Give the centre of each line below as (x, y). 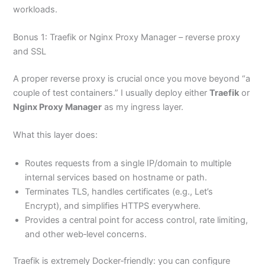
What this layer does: (56, 135)
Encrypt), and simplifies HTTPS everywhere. (113, 206)
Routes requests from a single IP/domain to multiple (128, 163)
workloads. (35, 9)
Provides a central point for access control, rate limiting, (137, 220)
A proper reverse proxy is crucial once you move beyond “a (132, 78)
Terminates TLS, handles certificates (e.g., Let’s (119, 191)
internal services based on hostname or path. (116, 177)
